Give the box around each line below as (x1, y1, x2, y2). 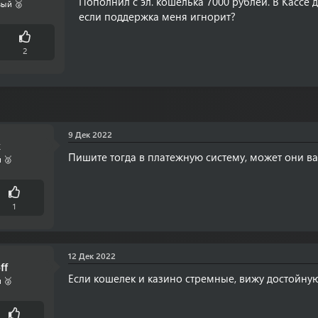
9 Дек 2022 (68, 128, 112, 140)
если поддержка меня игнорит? (79, 9, 236, 23)
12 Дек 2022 (68, 249, 116, 261)
